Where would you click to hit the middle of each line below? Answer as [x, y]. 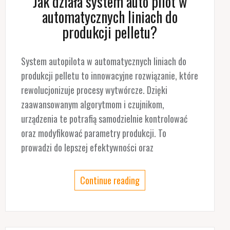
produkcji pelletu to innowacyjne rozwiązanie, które [109, 75]
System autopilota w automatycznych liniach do [103, 61]
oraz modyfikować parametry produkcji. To [93, 133]
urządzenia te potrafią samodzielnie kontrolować [104, 118]
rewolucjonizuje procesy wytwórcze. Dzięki [94, 90]
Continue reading [110, 180]
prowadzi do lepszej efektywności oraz [87, 147]
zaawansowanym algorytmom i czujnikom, [92, 104]
